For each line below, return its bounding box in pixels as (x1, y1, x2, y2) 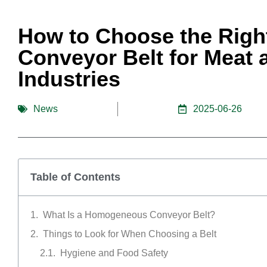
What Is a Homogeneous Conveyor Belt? (43, 210, 215, 220)
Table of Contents (30, 171, 120, 183)
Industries (18, 67, 120, 91)
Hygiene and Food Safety (60, 248, 168, 258)
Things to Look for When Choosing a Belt (43, 229, 216, 239)
